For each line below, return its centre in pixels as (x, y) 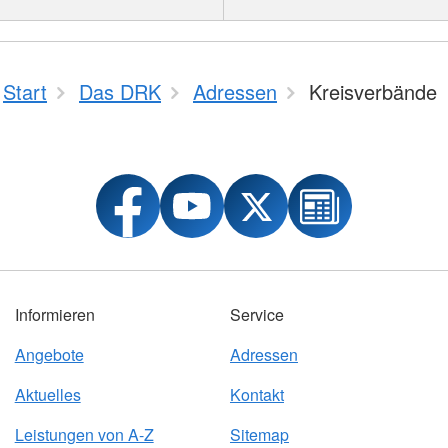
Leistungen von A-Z (84, 434)
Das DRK (120, 91)
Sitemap (259, 434)
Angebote (49, 354)
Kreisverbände (373, 91)
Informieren (54, 314)
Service (256, 314)
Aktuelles (47, 394)
